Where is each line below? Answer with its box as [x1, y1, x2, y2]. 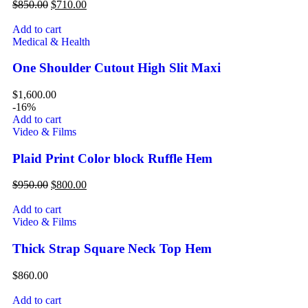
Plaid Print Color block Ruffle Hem [12, 151, 212, 166]
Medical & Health [12, 35, 90, 47]
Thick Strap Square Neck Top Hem [12, 241, 212, 256]
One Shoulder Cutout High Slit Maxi [12, 60, 221, 76]
